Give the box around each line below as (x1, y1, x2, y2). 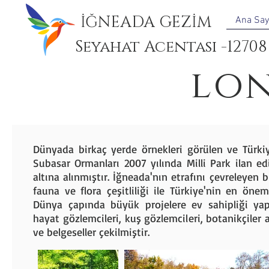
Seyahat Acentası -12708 (75, 37, 267, 58)
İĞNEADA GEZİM (80, 12, 211, 33)
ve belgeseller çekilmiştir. (33, 225, 153, 238)
